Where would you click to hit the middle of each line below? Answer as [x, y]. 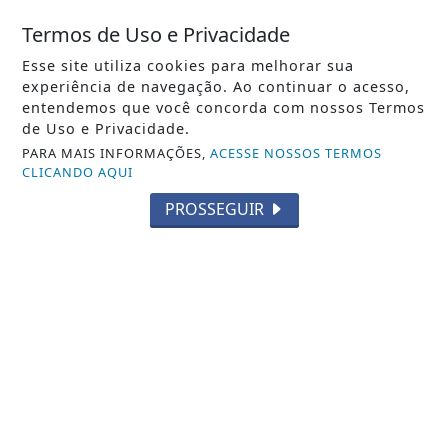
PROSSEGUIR [216, 209]
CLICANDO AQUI [78, 172]
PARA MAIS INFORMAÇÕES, [116, 153]
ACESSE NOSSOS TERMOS [296, 153]
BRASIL [224, 323]
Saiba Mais [224, 419]
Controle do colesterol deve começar [224, 352]
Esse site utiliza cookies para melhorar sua [188, 65]
